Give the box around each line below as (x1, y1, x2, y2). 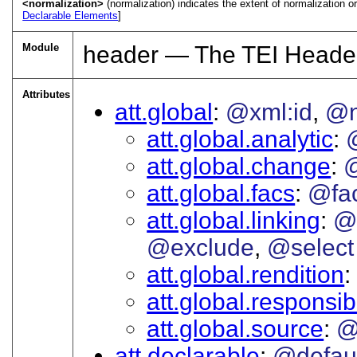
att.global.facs (147, 179, 296, 206)
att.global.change (147, 152, 331, 179)
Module (22, 41, 60, 53)
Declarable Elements (22, 9, 119, 22)
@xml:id (226, 98, 313, 125)
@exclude (147, 233, 255, 261)
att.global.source (147, 315, 324, 342)
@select (267, 233, 355, 261)
